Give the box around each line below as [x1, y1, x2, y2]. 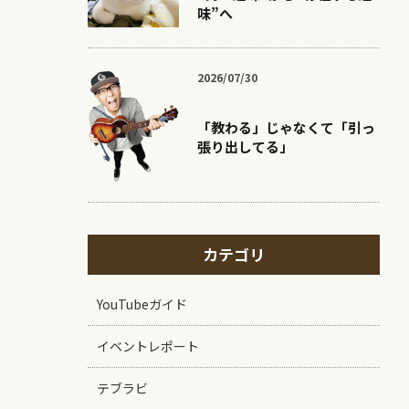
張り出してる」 [197, 137, 293, 156]
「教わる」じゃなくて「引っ [197, 118, 375, 137]
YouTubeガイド [97, 295, 187, 313]
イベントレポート [97, 337, 199, 355]
